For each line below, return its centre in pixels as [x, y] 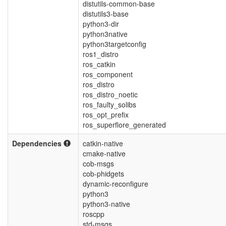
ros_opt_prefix [106, 115]
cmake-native [104, 154]
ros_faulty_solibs [109, 105]
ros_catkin [99, 64]
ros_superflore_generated [124, 125]
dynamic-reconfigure [116, 184]
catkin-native [103, 144]
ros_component [108, 74]
